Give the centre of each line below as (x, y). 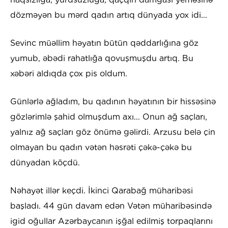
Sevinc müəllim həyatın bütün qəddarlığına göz (104, 43)
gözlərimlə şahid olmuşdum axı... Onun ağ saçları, (109, 117)
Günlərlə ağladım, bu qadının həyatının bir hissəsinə (113, 102)
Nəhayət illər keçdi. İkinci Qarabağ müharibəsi (102, 191)
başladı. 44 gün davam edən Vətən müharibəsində (111, 206)
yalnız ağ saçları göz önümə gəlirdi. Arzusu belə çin (113, 132)
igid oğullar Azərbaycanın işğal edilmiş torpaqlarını (111, 221)
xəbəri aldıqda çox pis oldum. (69, 74)
